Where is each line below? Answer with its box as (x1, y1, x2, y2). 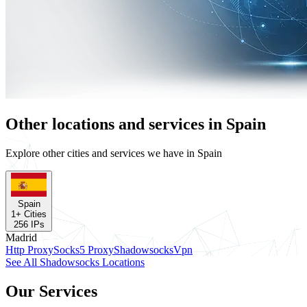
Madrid (5, 231, 37, 243)
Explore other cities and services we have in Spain (5, 147, 222, 160)
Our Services (5, 282, 97, 300)
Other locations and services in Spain (5, 115, 266, 134)
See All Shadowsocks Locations (5, 256, 145, 268)
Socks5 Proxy (53, 243, 114, 256)
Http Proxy (5, 243, 53, 256)
